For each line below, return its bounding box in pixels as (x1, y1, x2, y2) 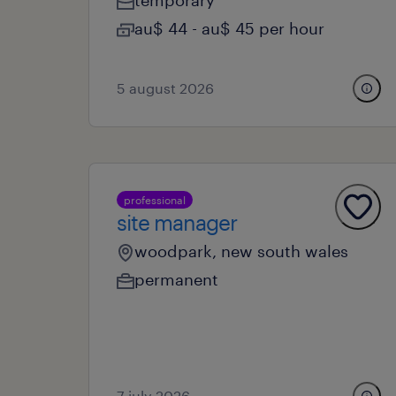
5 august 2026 (117, 80, 214, 96)
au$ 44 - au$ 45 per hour (134, 19, 324, 38)
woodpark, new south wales (134, 241, 348, 261)
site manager (117, 209, 237, 235)
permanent (134, 270, 218, 289)
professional (124, 194, 186, 206)
